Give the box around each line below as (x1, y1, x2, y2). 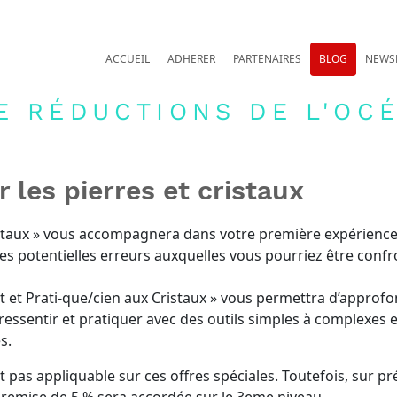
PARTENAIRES (232, 51, 301, 66)
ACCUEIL (105, 51, 150, 66)
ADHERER (167, 51, 215, 66)
